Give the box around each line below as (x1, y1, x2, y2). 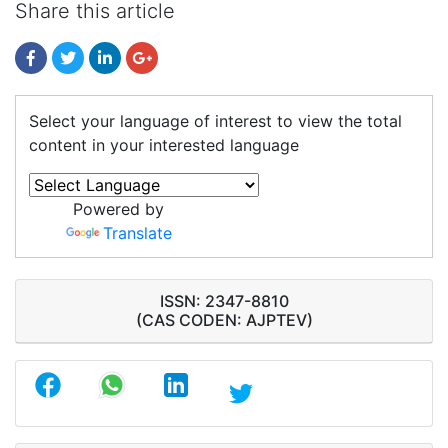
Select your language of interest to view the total (28, 110, 402, 131)
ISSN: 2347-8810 (159, 291, 289, 312)
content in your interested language (28, 134, 299, 155)
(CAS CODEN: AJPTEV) (135, 310, 313, 331)
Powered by (73, 198, 165, 219)
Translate (102, 222, 172, 243)
